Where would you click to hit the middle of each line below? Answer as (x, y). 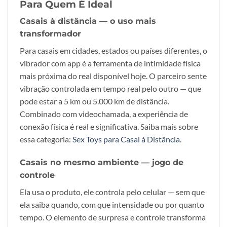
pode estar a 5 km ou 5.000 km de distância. (94, 101)
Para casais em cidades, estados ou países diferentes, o (113, 51)
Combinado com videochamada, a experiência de (104, 114)
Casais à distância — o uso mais (88, 21)
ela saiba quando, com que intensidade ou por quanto (112, 205)
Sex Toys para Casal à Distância (126, 139)
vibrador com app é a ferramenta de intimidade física (110, 63)
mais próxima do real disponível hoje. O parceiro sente (113, 76)
